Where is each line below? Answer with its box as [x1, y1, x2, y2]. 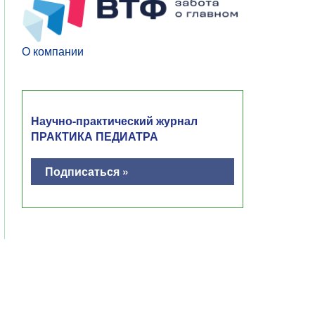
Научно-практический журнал [31, 112, 198, 129]
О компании [22, 42, 84, 59]
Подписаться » [45, 162, 129, 179]
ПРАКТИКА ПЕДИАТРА [31, 127, 158, 144]
